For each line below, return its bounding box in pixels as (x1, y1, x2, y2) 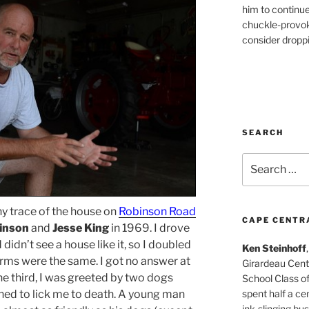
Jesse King (52, 221, 109, 235)
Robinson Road (119, 205, 196, 219)
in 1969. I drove (109, 221, 190, 235)
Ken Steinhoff (241, 242, 306, 255)
